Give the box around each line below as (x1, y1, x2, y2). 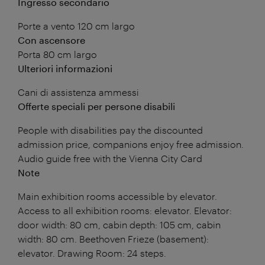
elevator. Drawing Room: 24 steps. (18, 247, 166, 258)
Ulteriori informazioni (18, 62, 112, 74)
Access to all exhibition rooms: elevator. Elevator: (18, 204, 232, 216)
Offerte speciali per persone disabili (18, 100, 175, 112)
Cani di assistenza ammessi (18, 86, 139, 98)
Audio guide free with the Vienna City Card (18, 152, 202, 164)
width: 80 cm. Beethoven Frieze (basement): (18, 232, 209, 244)
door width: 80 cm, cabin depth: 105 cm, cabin (18, 218, 221, 230)
